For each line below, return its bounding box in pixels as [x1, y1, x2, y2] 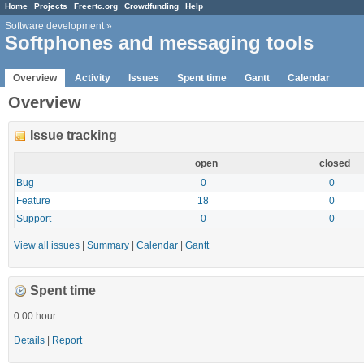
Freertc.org [74, 2, 118, 11]
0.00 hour [14, 310, 56, 322]
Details [14, 334, 45, 346]
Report [52, 334, 82, 346]
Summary [87, 239, 129, 251]
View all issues [14, 239, 80, 251]
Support [16, 212, 51, 224]
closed [319, 157, 350, 169]
